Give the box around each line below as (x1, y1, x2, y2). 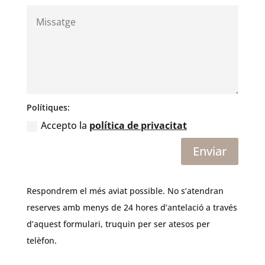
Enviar (193, 143, 227, 159)
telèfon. (26, 234, 57, 246)
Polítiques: (27, 102, 70, 114)
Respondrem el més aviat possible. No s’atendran (26, 185, 224, 196)
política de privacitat (89, 119, 188, 132)
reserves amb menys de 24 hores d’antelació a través (26, 201, 237, 213)
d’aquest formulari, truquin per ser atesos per (26, 218, 210, 230)
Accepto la (41, 119, 90, 132)
